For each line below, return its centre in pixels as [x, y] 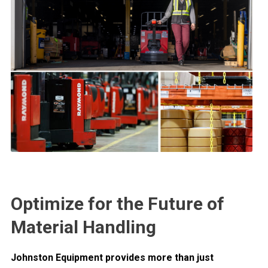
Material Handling [83, 227]
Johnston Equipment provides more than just [112, 258]
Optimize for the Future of [118, 204]
